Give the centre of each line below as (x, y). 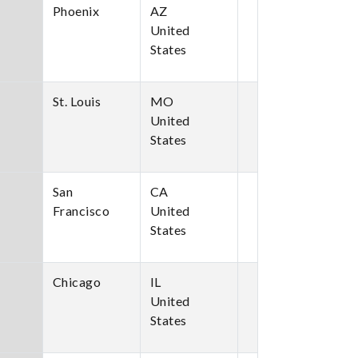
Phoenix (76, 11)
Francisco (81, 211)
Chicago (76, 282)
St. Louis (76, 101)
